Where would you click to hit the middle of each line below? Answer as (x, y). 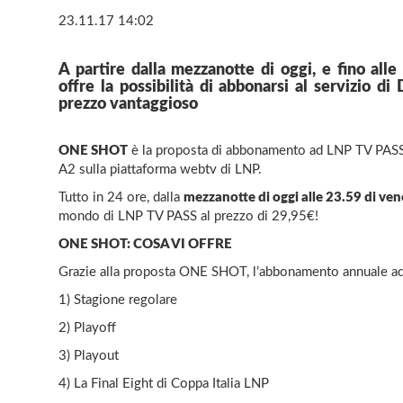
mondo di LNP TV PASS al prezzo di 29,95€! (188, 216)
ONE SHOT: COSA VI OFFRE (145, 244)
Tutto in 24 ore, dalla (121, 197)
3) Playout (89, 355)
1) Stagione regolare (118, 300)
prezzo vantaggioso (128, 104)
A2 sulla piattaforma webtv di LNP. (160, 169)
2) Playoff (87, 327)
